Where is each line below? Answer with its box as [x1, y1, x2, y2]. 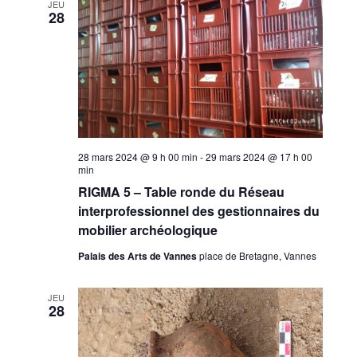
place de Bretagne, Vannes [198, 248, 316, 262]
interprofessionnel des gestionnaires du [77, 201, 320, 220]
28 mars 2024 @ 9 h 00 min [77, 149, 198, 163]
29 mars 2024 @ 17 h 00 [205, 149, 312, 163]
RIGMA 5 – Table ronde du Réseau [77, 182, 284, 201]
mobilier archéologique [77, 220, 218, 239]
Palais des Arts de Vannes [77, 248, 199, 263]
